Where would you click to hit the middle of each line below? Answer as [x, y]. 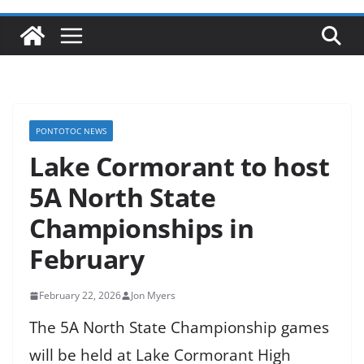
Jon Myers [153, 296]
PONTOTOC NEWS [71, 131]
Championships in [141, 228]
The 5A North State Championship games [179, 328]
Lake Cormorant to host [179, 167]
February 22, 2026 [80, 296]
